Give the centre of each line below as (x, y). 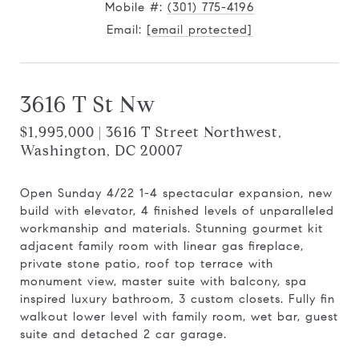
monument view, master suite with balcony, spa (163, 281)
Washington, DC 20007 (102, 151)
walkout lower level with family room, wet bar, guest (179, 317)
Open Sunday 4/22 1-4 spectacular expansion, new (176, 193)
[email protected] (200, 30)
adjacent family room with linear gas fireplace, (162, 246)
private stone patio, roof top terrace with (147, 264)
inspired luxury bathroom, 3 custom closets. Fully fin (177, 299)
